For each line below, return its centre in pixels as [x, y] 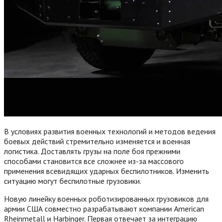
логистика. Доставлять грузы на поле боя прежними [92, 151]
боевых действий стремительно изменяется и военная [97, 141]
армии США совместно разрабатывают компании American [104, 208]
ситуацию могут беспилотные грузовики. [73, 181]
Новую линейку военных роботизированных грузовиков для [106, 198]
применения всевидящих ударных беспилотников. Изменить [107, 171]
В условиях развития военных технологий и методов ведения [110, 131]
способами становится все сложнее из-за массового [94, 161]
